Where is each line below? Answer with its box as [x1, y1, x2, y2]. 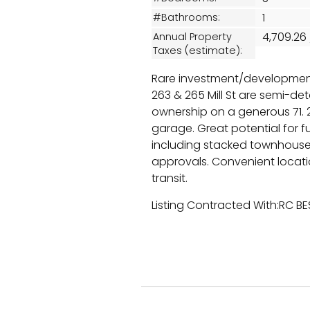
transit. [152, 170, 188, 186]
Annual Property [153, 30, 232, 44]
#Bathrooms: [153, 10, 220, 24]
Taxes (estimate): [153, 44, 242, 57]
